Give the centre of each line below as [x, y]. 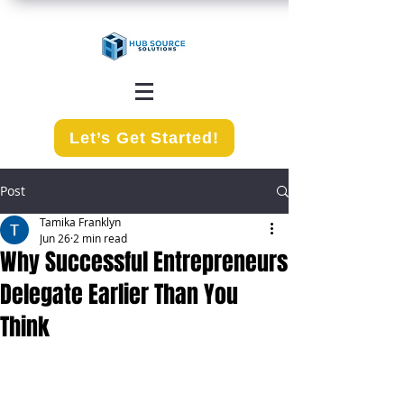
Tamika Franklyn [80, 222]
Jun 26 [55, 238]
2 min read [100, 238]
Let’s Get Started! [144, 138]
